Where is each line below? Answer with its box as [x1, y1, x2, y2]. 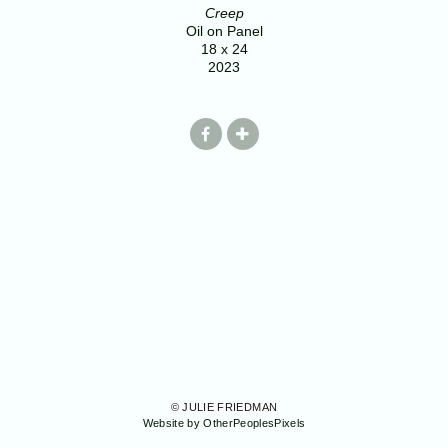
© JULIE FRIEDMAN [170, 401, 278, 414]
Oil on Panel [185, 23, 263, 40]
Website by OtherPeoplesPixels [142, 417, 306, 430]
